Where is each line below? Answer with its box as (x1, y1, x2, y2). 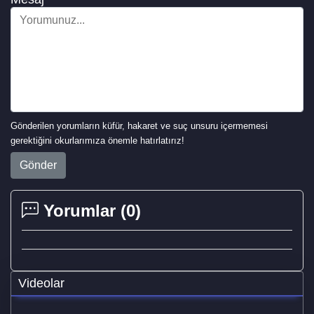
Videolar (18, 275, 64, 290)
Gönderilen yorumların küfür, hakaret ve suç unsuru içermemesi (11, 121, 268, 132)
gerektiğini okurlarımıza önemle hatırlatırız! (11, 135, 184, 146)
